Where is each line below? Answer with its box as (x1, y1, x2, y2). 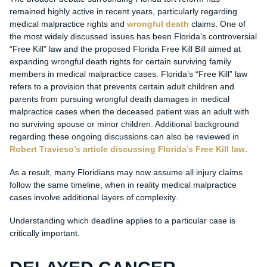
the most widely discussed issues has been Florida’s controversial (9, 32, 257, 42)
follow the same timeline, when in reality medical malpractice (9, 180, 237, 190)
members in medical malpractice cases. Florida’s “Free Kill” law (9, 69, 247, 79)
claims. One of (188, 19, 246, 29)
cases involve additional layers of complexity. (9, 193, 178, 203)
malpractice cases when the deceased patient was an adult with (9, 107, 249, 117)
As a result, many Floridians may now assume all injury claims (9, 167, 243, 178)
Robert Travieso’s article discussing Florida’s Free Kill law (9, 144, 245, 154)
